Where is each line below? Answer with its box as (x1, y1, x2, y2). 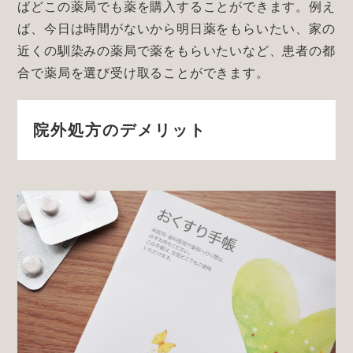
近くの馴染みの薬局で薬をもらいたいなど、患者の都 (17, 44, 336, 58)
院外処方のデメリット (33, 121, 207, 139)
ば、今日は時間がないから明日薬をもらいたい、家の (17, 22, 336, 36)
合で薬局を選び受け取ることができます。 (17, 66, 269, 80)
